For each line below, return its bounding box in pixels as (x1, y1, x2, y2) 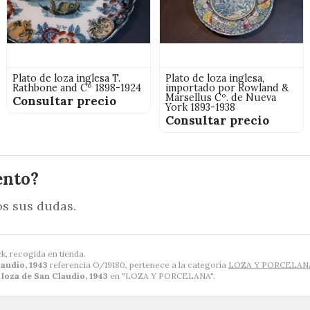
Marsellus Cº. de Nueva (165, 91, 276, 104)
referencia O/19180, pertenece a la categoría (48, 259, 228, 271)
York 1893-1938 (165, 101, 235, 114)
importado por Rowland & (165, 82, 289, 95)
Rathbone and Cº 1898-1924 (12, 82, 142, 95)
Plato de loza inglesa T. (12, 72, 121, 85)
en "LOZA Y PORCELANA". (108, 271, 215, 282)
